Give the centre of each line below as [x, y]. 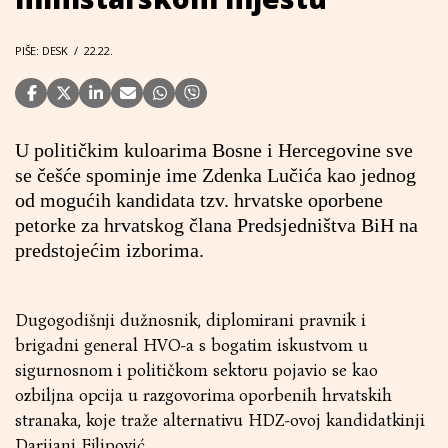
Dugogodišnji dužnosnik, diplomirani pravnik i [190, 320]
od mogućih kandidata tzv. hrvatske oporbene [199, 200]
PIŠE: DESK [41, 50]
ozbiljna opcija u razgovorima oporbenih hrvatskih [203, 395]
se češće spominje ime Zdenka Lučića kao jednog [215, 175]
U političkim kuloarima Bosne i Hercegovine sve [214, 150]
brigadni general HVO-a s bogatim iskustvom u [191, 345]
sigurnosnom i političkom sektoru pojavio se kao [196, 370]
